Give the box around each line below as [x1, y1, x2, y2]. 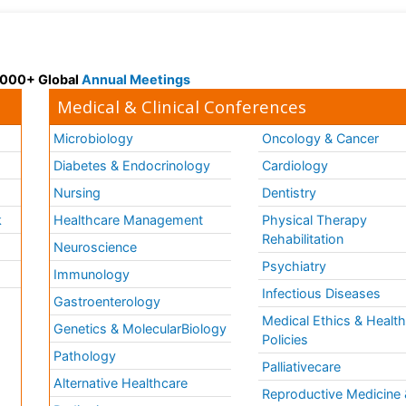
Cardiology [262, 158, 329, 174]
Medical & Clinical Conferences [57, 95, 307, 119]
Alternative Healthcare [53, 375, 188, 391]
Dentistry [262, 185, 317, 201]
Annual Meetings [82, 72, 190, 88]
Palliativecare [262, 359, 342, 375]
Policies [262, 332, 309, 348]
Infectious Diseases [262, 285, 382, 302]
